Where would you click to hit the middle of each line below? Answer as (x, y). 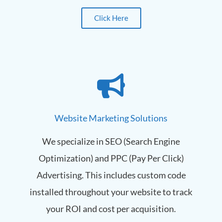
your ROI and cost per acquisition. (111, 209)
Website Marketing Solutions (111, 118)
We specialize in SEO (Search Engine (111, 141)
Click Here (111, 18)
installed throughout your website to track (111, 192)
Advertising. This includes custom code (111, 175)
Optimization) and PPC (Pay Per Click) (111, 158)
